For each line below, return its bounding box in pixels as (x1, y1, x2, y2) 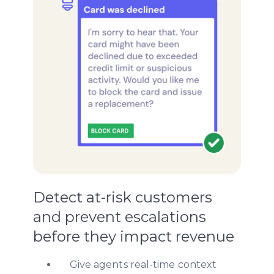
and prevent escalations (32, 208, 206, 226)
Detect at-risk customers (32, 188, 212, 207)
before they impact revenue (32, 228, 234, 246)
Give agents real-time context (69, 259, 217, 271)
